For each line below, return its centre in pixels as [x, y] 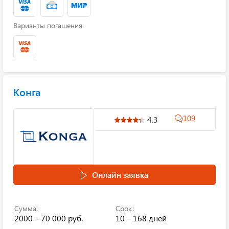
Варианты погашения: [49, 25]
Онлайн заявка [120, 175]
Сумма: [26, 208]
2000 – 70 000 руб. [49, 218]
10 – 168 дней [141, 218]
